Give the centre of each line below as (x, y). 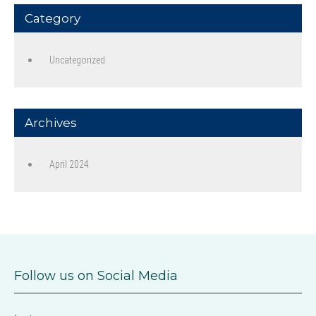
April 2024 (69, 164)
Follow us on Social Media (96, 276)
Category (53, 18)
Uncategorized (77, 60)
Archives (51, 123)
